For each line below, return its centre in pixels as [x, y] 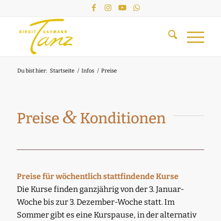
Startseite [62, 71]
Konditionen [121, 118]
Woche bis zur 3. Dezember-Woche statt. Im [95, 202]
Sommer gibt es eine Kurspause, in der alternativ [106, 215]
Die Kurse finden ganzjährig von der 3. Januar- [100, 189]
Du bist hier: [32, 71]
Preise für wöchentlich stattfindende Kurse [98, 176]
